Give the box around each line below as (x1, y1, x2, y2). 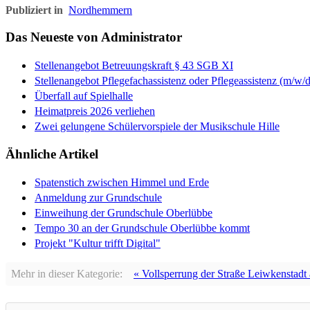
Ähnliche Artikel (6, 147, 98, 162)
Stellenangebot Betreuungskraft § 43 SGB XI (35, 59, 233, 71)
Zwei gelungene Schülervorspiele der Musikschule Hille (35, 120, 280, 132)
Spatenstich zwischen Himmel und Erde (35, 176, 209, 188)
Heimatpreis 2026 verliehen (35, 104, 155, 117)
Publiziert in (6, 4, 63, 17)
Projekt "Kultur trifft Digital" (35, 237, 161, 249)
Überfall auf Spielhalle (35, 89, 133, 102)
